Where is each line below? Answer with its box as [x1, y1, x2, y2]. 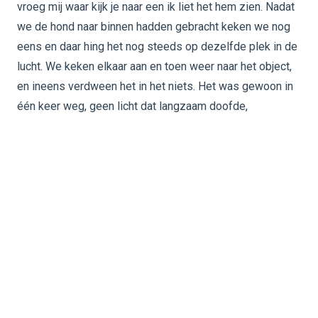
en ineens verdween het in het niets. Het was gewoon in [17, 79, 293, 93]
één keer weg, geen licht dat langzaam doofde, [17, 99, 248, 113]
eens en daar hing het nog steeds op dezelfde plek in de [17, 40, 297, 53]
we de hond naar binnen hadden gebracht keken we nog [17, 20, 290, 33]
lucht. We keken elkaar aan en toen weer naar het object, [17, 60, 292, 73]
